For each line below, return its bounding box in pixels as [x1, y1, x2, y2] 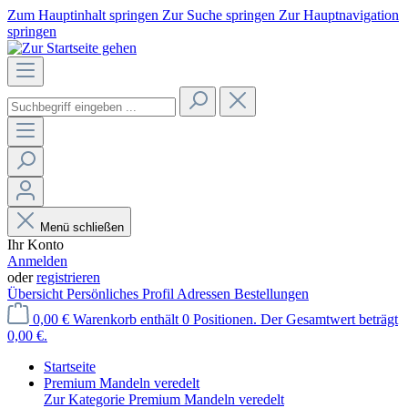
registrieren [36, 270, 100, 285]
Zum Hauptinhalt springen [7, 7, 162, 23]
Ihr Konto [7, 237, 64, 252]
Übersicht [7, 286, 66, 301]
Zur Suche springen [162, 7, 279, 23]
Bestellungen [234, 286, 309, 301]
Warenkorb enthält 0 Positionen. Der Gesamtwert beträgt [73, 311, 398, 327]
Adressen [177, 286, 234, 301]
